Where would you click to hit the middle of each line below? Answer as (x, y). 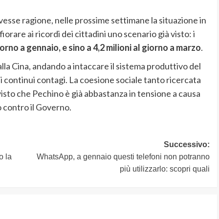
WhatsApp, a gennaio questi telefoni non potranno (123, 156)
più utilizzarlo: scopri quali (164, 169)
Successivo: (186, 144)
